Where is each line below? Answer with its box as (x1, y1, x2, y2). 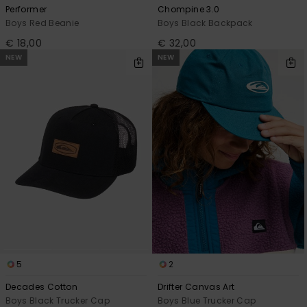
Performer (5, 3, 47, 15)
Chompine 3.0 (158, 3, 220, 15)
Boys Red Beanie (5, 16, 79, 29)
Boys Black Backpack (158, 16, 253, 29)
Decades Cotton (5, 280, 78, 293)
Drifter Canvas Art (158, 280, 235, 293)
